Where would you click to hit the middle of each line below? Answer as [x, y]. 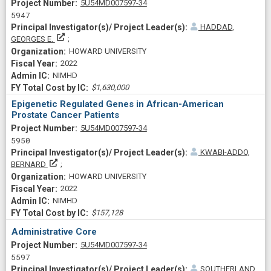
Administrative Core [54, 231]
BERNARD [29, 164]
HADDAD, [216, 27]
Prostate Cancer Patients [65, 115]
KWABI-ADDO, [224, 152]
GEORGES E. [33, 39]
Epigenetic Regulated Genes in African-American [118, 104]
